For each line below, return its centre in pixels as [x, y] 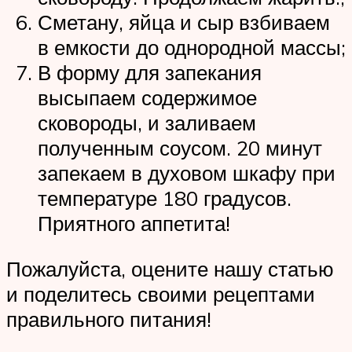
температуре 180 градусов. [165, 198]
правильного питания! [109, 319]
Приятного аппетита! [134, 224]
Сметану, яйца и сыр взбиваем [184, 22]
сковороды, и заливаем [147, 123]
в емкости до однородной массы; [192, 48]
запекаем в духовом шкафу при [187, 173]
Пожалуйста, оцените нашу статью [170, 268]
